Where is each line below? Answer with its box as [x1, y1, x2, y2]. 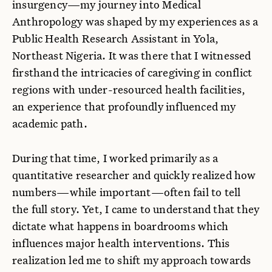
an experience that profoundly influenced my [12, 99, 236, 114]
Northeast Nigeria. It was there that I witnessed [12, 48, 251, 63]
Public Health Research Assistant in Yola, [12, 31, 219, 46]
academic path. [12, 116, 87, 131]
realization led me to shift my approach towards [12, 252, 251, 267]
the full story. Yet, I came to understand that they [12, 201, 260, 216]
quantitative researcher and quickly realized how [12, 167, 256, 182]
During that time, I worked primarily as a [12, 150, 219, 165]
